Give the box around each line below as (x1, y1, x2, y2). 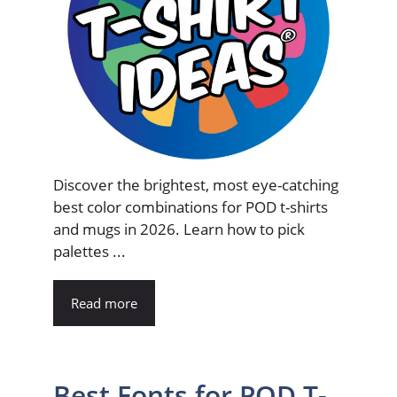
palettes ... (53, 241, 126, 261)
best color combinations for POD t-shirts (53, 197, 328, 217)
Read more (71, 294, 137, 312)
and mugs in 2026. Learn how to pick (53, 219, 305, 239)
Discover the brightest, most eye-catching (53, 175, 339, 195)
